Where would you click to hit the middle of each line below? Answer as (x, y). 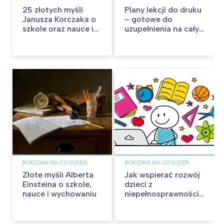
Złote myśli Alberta (58, 174)
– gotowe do (148, 19)
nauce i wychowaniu (59, 193)
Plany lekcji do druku (163, 10)
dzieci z (138, 184)
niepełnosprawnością (164, 193)
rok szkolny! (147, 38)
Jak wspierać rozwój (162, 174)
